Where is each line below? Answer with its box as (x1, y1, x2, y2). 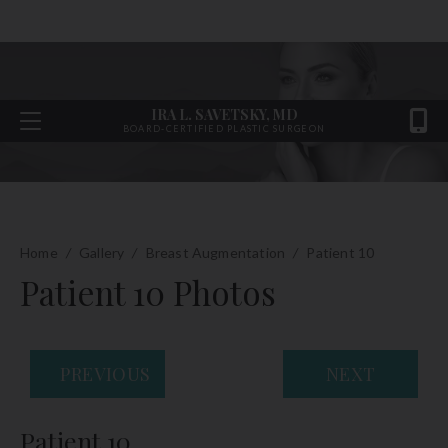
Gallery (78, 244, 125, 261)
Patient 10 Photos (20, 270, 276, 314)
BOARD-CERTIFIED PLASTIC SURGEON (122, 123, 326, 134)
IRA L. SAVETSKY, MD (150, 105, 298, 124)
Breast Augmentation (145, 244, 286, 261)
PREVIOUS (60, 362, 152, 386)
